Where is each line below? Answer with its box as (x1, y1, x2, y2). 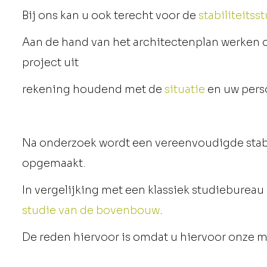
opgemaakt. (22, 157, 86, 170)
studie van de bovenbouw (22, 204, 160, 218)
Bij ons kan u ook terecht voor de (22, 9, 198, 23)
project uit (22, 56, 79, 70)
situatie (164, 83, 205, 97)
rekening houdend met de (22, 83, 164, 97)
